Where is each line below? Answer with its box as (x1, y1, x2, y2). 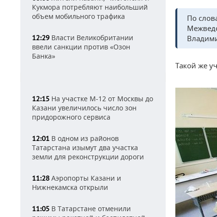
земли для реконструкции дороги (32, 152, 144, 161)
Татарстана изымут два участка (32, 143, 138, 152)
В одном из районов (49, 134, 119, 143)
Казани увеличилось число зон (32, 103, 137, 112)
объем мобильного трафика (32, 12, 125, 21)
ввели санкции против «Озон (32, 42, 130, 51)
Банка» (32, 51, 55, 61)
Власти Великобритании (49, 33, 133, 42)
